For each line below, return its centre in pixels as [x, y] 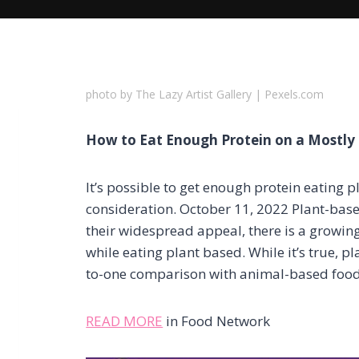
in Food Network [217, 321]
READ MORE [125, 321]
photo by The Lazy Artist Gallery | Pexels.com [205, 94]
